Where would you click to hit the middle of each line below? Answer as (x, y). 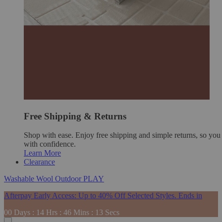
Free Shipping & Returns (75, 116)
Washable (20, 179)
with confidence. (50, 144)
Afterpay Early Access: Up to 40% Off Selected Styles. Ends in (103, 196)
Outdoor (69, 179)
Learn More (42, 153)
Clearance (39, 162)
